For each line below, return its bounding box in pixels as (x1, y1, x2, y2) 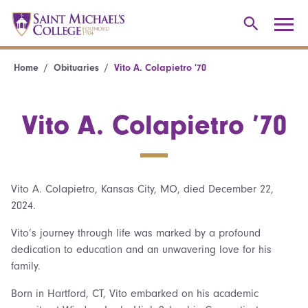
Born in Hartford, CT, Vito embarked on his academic (11, 287, 258, 300)
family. (11, 260, 41, 272)
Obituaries (54, 62, 99, 74)
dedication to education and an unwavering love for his (11, 243, 272, 256)
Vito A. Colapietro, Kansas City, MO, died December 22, (11, 183, 274, 195)
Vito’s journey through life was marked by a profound (11, 227, 261, 239)
